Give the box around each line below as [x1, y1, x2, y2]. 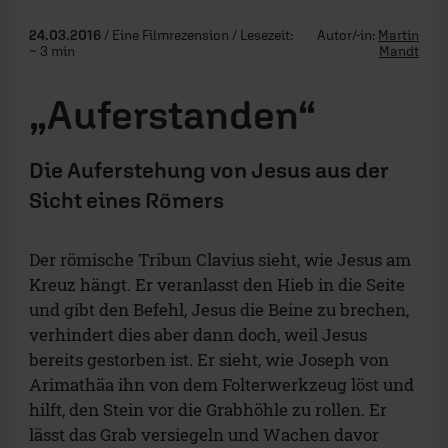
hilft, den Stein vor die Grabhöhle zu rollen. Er [29, 398, 387, 422]
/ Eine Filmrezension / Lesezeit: [104, 27, 293, 44]
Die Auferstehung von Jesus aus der [29, 157, 389, 184]
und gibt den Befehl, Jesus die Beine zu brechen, [29, 298, 409, 322]
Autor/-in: [317, 27, 378, 44]
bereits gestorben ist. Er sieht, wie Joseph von [29, 348, 389, 372]
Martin [378, 27, 419, 44]
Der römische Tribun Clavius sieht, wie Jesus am [29, 248, 411, 272]
